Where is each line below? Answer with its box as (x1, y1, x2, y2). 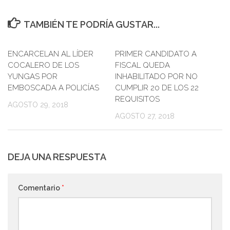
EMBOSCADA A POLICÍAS (8, 83, 99, 92)
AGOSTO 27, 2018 (115, 111, 175, 120)
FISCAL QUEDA (115, 60, 170, 70)
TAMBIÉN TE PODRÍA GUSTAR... (23, 18, 160, 30)
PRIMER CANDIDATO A (115, 49, 197, 59)
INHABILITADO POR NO (115, 71, 198, 81)
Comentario (18, 183, 62, 192)
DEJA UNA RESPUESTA (8, 151, 106, 162)
